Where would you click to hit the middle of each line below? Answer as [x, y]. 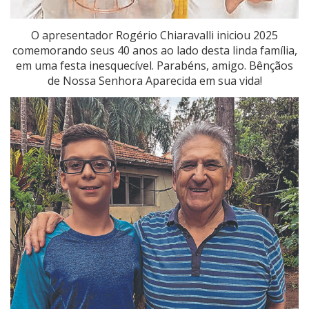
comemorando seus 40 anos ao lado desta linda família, [154, 51]
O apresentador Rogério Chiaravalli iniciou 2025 [154, 36]
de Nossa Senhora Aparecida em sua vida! [154, 81]
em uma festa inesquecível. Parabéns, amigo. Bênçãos [154, 66]
